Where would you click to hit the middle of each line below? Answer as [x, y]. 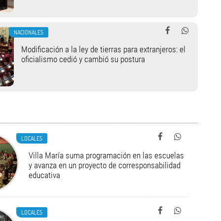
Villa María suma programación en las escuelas [106, 155]
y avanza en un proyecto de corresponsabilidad [104, 165]
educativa [44, 175]
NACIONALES [28, 32]
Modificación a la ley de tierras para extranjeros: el [103, 49]
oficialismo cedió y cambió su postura [83, 59]
